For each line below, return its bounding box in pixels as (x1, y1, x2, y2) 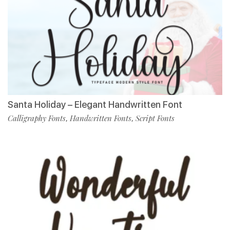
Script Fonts (136, 113, 175, 124)
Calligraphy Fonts (8, 113, 66, 124)
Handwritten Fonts (70, 113, 131, 124)
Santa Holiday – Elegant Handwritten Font (8, 99, 182, 110)
